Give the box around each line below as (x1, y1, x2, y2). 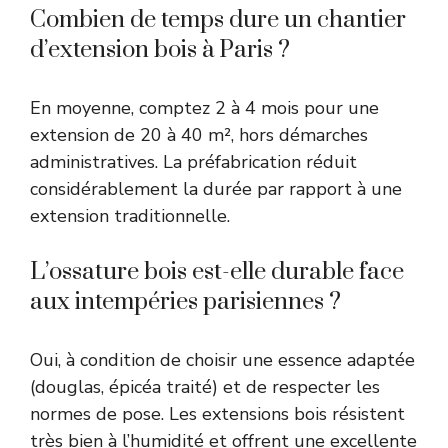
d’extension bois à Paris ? (30, 35, 290, 66)
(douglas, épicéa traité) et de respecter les (30, 375, 380, 400)
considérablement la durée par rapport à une (30, 177, 402, 202)
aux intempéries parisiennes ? (30, 287, 341, 318)
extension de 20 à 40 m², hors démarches (30, 123, 368, 148)
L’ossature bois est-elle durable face (30, 257, 404, 288)
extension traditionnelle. (30, 204, 230, 229)
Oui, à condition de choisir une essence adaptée (30, 348, 415, 373)
